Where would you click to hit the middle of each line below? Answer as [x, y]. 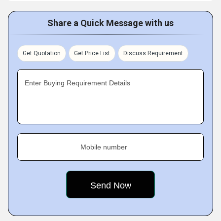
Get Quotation [42, 54]
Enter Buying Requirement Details [77, 83]
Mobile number [104, 147]
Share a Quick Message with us [110, 23]
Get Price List [92, 54]
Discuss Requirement [153, 54]
